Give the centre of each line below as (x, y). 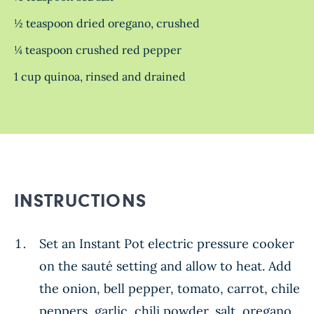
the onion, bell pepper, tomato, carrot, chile (170, 288)
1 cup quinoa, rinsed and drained (100, 76)
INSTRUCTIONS (80, 202)
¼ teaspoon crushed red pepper (98, 50)
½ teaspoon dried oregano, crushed (107, 23)
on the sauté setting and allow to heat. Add (165, 266)
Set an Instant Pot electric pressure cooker (167, 244)
